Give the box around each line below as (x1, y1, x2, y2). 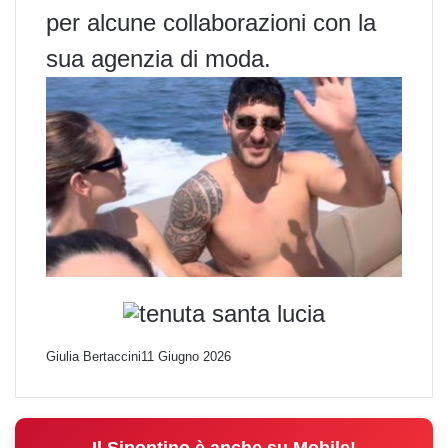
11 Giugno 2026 (141, 349, 231, 365)
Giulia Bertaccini (46, 349, 141, 365)
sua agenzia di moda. (46, 44, 271, 72)
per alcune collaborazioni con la (46, 8, 376, 36)
